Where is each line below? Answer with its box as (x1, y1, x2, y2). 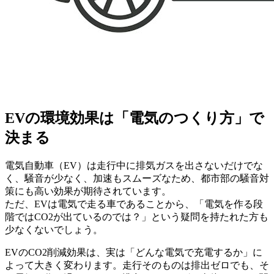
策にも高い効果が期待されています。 (5, 186, 171, 197)
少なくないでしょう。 (5, 224, 103, 235)
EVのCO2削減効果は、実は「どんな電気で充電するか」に (5, 247, 262, 258)
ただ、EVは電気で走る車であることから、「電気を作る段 (5, 199, 263, 210)
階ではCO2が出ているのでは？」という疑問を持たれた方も (5, 212, 268, 223)
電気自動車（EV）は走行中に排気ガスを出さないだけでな (5, 160, 263, 171)
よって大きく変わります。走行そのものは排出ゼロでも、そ (5, 260, 269, 271)
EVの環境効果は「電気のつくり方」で (5, 110, 264, 127)
